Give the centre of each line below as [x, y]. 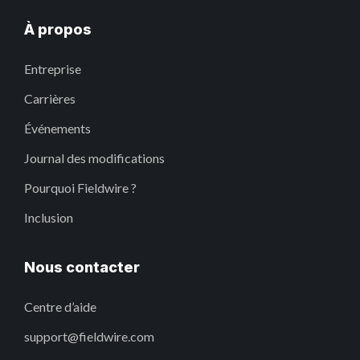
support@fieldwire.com [89, 336]
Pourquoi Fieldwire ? [80, 188]
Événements [57, 128]
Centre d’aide [60, 307]
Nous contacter [82, 267]
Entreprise [53, 69]
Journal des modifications [94, 158]
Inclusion [49, 217]
